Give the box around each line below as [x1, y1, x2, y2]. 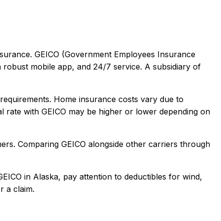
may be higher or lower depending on [66, 106, 210, 116]
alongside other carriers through [86, 139, 210, 149]
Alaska [33, 171, 58, 182]
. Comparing [13, 139, 61, 149]
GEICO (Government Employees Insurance [35, 49, 195, 59]
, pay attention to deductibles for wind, [58, 171, 202, 182]
